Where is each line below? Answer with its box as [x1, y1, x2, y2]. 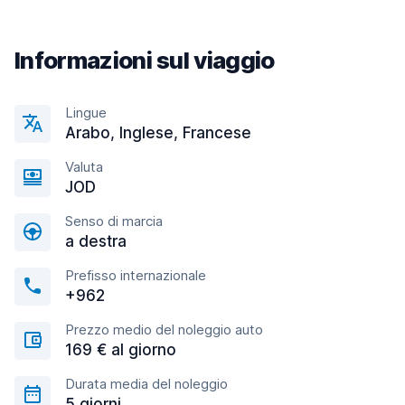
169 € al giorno [65, 341, 176, 359]
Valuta [65, 158, 103, 175]
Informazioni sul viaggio [14, 46, 275, 74]
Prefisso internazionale [65, 267, 206, 284]
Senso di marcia [65, 212, 163, 230]
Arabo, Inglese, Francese [65, 124, 251, 142]
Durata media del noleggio [65, 375, 228, 392]
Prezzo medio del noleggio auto [65, 321, 263, 338]
